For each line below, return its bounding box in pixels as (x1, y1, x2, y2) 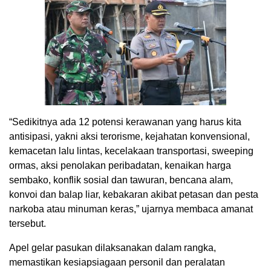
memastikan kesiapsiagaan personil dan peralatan (9, 256, 225, 267)
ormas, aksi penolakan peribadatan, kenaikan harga (9, 160, 231, 171)
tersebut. (9, 218, 46, 229)
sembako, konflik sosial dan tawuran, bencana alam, (9, 174, 233, 185)
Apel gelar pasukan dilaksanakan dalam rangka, (9, 242, 216, 253)
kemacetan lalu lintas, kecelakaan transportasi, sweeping (9, 145, 253, 156)
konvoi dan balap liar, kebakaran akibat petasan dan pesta (9, 189, 258, 200)
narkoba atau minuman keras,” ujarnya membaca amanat (9, 203, 253, 214)
